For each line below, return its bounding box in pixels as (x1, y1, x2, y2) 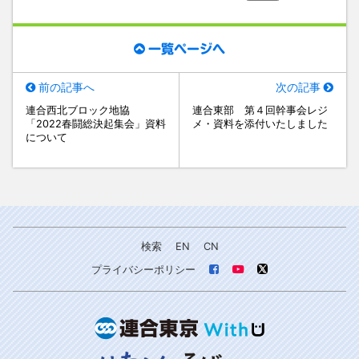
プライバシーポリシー (91, 264, 196, 276)
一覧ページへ (147, 42, 226, 55)
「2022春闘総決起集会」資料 (25, 117, 166, 130)
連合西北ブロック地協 (25, 103, 130, 116)
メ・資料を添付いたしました (192, 117, 328, 130)
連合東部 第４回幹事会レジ (192, 103, 328, 116)
